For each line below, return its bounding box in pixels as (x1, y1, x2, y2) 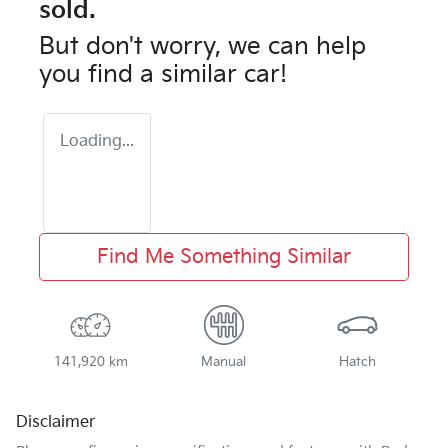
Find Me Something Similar (97, 245, 351, 270)
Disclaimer (16, 413, 95, 433)
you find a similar (39, 60, 244, 90)
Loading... (60, 132, 134, 152)
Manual (201, 354, 247, 371)
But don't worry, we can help (39, 32, 366, 62)
